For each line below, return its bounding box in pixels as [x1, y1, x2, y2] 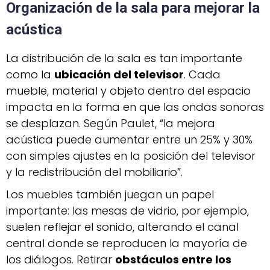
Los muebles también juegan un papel [6, 186, 214, 202]
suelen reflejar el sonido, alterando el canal [6, 219, 239, 234]
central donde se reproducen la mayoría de [6, 235, 247, 251]
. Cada [184, 66, 221, 82]
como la [6, 66, 54, 82]
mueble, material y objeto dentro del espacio [6, 83, 251, 98]
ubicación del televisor [54, 66, 184, 82]
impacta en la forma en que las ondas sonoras [6, 99, 264, 115]
